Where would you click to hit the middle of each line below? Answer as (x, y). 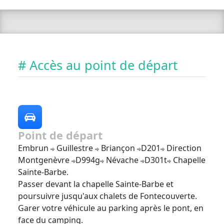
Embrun (34, 148)
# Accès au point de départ (98, 65)
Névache (122, 160)
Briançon (118, 148)
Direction (183, 148)
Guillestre (75, 148)
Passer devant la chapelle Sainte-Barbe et (96, 184)
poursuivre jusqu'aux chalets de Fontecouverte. (107, 196)
